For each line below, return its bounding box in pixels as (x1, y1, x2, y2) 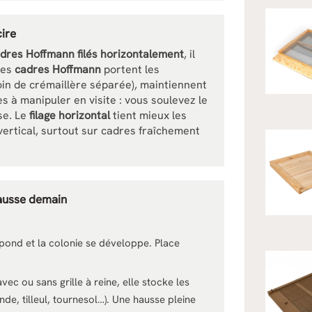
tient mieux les (110, 108, 187, 123)
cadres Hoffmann (15, 62, 101, 77)
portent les (101, 62, 159, 77)
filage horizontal (29, 108, 110, 123)
